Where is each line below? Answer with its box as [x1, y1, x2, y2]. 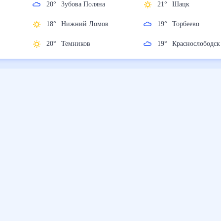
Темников [63, 39, 99, 48]
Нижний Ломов [61, 20, 118, 29]
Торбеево [172, 20, 207, 29]
